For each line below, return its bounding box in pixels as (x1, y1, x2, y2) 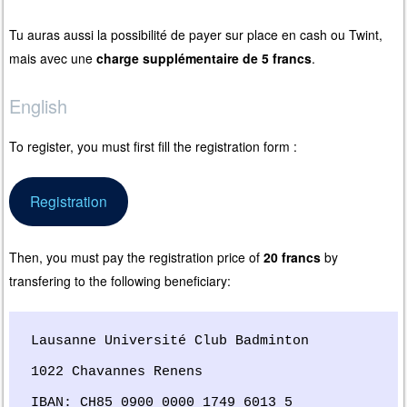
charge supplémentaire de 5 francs (96, 48, 313, 67)
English (9, 92, 68, 119)
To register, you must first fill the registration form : (9, 136, 298, 155)
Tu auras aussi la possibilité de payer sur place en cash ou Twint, (9, 25, 383, 44)
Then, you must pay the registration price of (9, 247, 264, 266)
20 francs (263, 247, 322, 266)
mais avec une (9, 48, 97, 67)
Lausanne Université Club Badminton (31, 333, 310, 349)
